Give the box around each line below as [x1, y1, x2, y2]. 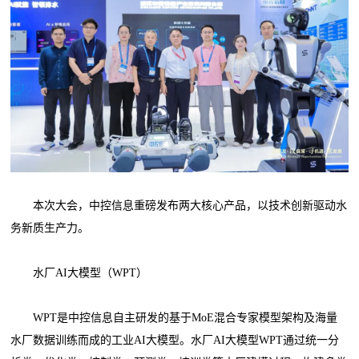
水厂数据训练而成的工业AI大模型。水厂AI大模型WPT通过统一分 [10, 334, 340, 347]
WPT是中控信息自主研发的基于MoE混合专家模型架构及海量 [10, 312, 338, 325]
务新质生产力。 [10, 222, 90, 235]
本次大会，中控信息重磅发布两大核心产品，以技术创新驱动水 [10, 200, 348, 212]
